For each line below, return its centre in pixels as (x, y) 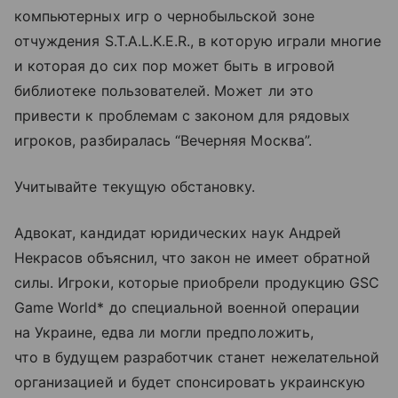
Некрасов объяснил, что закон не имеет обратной (193, 258)
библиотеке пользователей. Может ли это (164, 91)
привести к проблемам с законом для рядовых (183, 115)
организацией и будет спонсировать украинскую (190, 382)
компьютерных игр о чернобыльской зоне (164, 16)
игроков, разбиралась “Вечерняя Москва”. (163, 140)
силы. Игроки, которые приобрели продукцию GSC (197, 283)
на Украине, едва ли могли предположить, (164, 332)
